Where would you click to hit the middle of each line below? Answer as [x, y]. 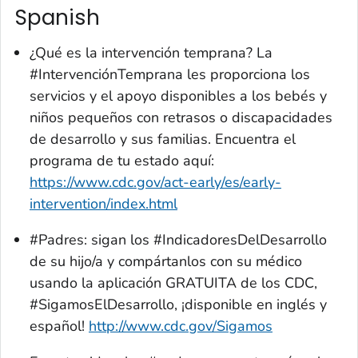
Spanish [58, 18]
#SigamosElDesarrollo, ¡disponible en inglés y [178, 304]
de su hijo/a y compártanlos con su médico [166, 261]
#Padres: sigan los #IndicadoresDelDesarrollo [178, 239]
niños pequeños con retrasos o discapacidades [181, 117]
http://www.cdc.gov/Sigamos [181, 326]
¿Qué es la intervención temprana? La [151, 52]
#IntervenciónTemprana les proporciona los [170, 74]
